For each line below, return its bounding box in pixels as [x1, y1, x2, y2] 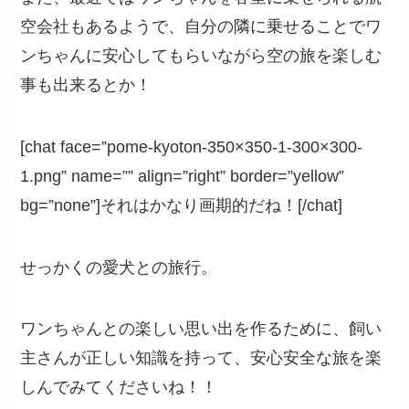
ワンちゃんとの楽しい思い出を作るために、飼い [20, 320, 383, 339]
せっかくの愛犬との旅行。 [20, 257, 218, 277]
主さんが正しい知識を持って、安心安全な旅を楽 [20, 349, 383, 368]
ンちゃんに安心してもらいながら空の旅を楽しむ [20, 46, 383, 65]
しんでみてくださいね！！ [20, 378, 218, 397]
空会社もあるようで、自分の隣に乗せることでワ [20, 16, 383, 36]
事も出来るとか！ [20, 75, 152, 94]
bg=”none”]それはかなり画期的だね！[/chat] [20, 195, 343, 215]
